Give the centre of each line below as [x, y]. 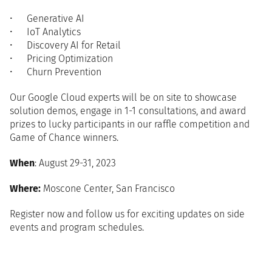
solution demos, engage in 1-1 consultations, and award [128, 111]
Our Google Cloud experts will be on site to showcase [123, 97]
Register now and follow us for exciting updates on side [127, 214]
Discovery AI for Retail [73, 45]
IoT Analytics [53, 32]
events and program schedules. [77, 227]
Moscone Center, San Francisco [108, 189]
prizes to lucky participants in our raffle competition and [130, 124]
